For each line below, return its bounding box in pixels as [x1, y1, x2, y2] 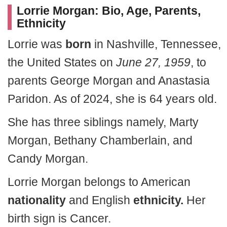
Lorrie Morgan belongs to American [8, 175, 191, 188]
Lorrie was [8, 37, 65, 51]
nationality [8, 194, 66, 207]
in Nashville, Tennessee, [91, 37, 221, 51]
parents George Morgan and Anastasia [8, 74, 210, 87]
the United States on [8, 56, 116, 69]
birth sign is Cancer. [8, 212, 111, 225]
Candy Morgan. [8, 152, 88, 165]
